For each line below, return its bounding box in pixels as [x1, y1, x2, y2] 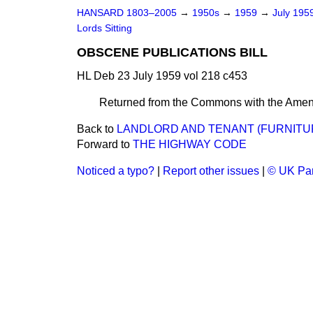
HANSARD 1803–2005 [77, 8, 177, 18]
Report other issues [163, 165, 259, 177]
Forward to [77, 138, 133, 150]
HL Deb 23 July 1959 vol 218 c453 [77, 70, 247, 82]
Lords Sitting [77, 23, 132, 34]
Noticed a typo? [77, 165, 154, 177]
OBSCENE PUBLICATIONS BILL [77, 45, 268, 59]
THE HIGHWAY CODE [133, 138, 247, 150]
